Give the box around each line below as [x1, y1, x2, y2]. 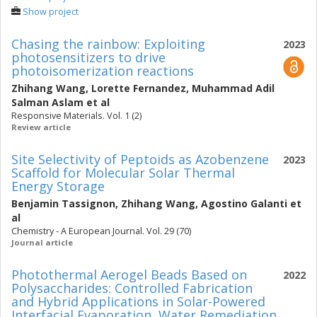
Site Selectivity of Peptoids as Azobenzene [11, 151, 269, 168]
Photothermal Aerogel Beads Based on [11, 266, 247, 283]
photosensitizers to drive [11, 49, 166, 66]
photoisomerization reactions [11, 62, 194, 79]
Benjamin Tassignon [11, 197, 115, 210]
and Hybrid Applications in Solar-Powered [11, 293, 265, 310]
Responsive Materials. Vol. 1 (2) [11, 110, 142, 122]
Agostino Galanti [201, 197, 287, 210]
